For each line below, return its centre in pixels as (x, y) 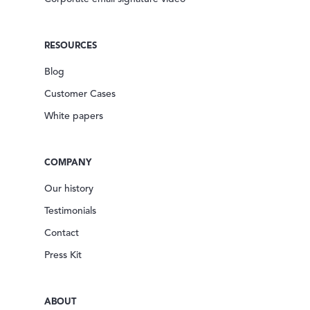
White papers (74, 116)
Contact (62, 233)
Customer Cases (80, 94)
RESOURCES (71, 46)
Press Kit (63, 255)
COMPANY (68, 163)
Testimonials (70, 211)
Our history (69, 189)
